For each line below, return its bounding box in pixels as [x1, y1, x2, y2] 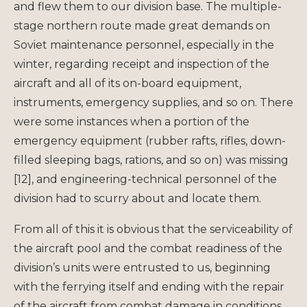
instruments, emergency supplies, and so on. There [14, 95, 293, 109]
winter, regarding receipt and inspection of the [14, 57, 269, 71]
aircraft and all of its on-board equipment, [14, 76, 241, 90]
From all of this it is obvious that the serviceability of [14, 222, 293, 236]
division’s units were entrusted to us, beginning [14, 260, 271, 274]
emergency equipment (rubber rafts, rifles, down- [14, 134, 286, 147]
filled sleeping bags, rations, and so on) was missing [14, 153, 288, 167]
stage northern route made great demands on [14, 19, 270, 32]
